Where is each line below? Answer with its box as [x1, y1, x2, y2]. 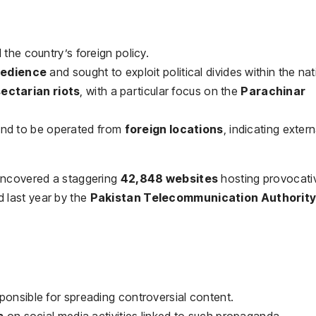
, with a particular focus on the [80, 83, 241, 98]
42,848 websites [120, 171, 219, 186]
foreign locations [124, 121, 224, 136]
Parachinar [241, 83, 306, 98]
